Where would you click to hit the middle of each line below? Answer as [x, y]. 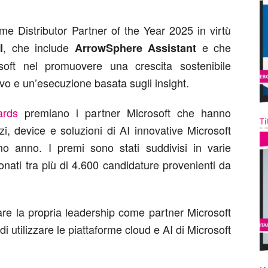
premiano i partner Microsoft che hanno [124, 112]
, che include [39, 47]
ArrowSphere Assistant [135, 48]
